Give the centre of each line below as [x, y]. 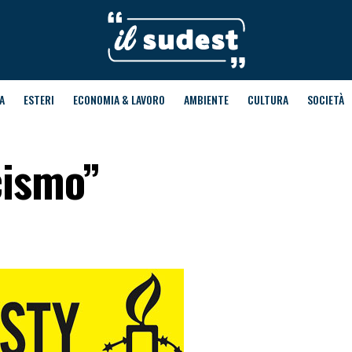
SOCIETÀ [325, 99]
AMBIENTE [206, 99]
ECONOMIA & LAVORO [119, 99]
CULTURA [268, 99]
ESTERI [38, 99]
